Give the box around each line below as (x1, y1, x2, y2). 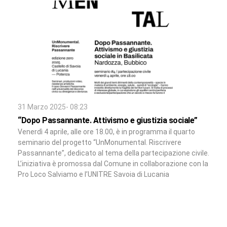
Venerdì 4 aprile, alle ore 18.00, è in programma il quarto (18, 128, 195, 136)
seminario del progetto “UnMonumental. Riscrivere (18, 138, 181, 147)
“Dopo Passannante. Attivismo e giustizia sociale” (18, 116, 198, 126)
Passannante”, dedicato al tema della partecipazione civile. (18, 149, 209, 158)
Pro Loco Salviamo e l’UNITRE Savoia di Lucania (18, 170, 169, 179)
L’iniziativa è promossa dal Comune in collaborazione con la (18, 160, 208, 168)
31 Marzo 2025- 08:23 (18, 103, 88, 111)
